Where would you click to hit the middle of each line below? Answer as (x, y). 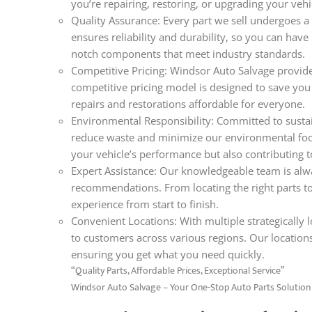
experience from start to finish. (145, 204)
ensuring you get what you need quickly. (168, 254)
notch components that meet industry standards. (188, 53)
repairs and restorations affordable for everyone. (188, 103)
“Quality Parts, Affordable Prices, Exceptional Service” (178, 270)
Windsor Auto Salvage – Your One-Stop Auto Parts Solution (191, 287)
